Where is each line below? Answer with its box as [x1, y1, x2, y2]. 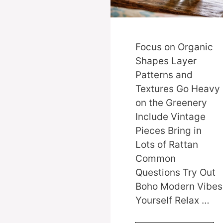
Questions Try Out [135, 167, 216, 179]
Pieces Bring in [135, 125, 202, 137]
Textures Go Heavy [135, 83, 220, 95]
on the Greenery [135, 97, 207, 109]
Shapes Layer [135, 55, 197, 67]
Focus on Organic [135, 41, 213, 53]
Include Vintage [135, 111, 206, 123]
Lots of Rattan [135, 139, 198, 151]
